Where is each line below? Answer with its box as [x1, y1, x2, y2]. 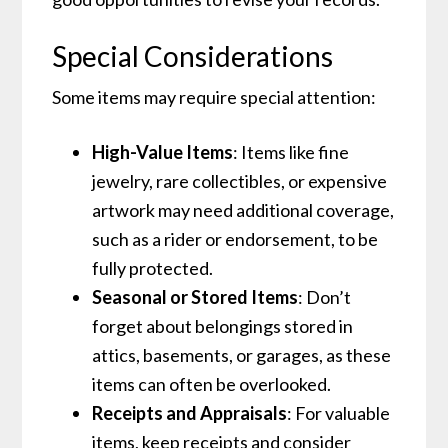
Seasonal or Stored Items [92, 286, 299, 309]
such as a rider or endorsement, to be [92, 228, 379, 251]
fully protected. [92, 257, 214, 280]
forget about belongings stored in [92, 315, 354, 338]
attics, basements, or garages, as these [92, 344, 392, 367]
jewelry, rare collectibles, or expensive [92, 170, 388, 193]
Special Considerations [52, 39, 334, 74]
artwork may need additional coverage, [92, 199, 395, 222]
